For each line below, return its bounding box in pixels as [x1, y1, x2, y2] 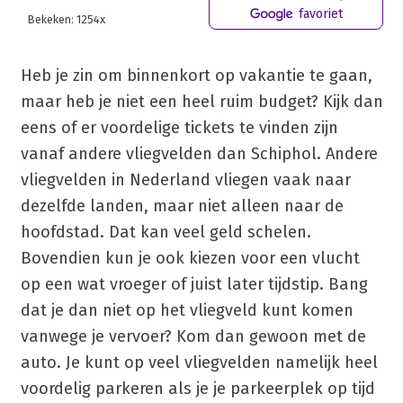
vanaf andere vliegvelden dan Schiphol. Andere [20, 143, 378, 164]
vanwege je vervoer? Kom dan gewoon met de [20, 326, 366, 346]
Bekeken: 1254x [27, 12, 105, 26]
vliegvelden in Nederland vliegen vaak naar [20, 169, 351, 190]
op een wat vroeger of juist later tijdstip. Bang [20, 273, 368, 294]
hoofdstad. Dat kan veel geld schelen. [20, 221, 311, 242]
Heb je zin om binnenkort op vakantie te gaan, [20, 65, 372, 85]
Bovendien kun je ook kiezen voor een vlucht [20, 247, 360, 268]
